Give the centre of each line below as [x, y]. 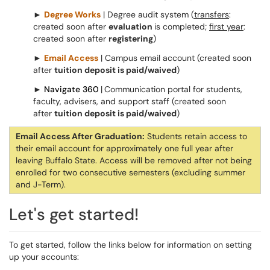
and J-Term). [41, 184]
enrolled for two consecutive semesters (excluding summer [130, 172]
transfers [212, 14]
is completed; [182, 27]
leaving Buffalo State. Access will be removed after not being [134, 160]
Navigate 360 [71, 89]
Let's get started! [74, 214]
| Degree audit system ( [147, 14]
